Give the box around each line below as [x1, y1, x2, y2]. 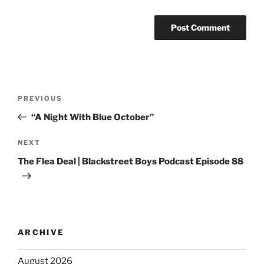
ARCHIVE [18, 227, 65, 237]
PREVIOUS [18, 94, 62, 103]
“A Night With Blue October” [31, 111, 154, 123]
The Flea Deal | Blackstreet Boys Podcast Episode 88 [18, 156, 243, 167]
